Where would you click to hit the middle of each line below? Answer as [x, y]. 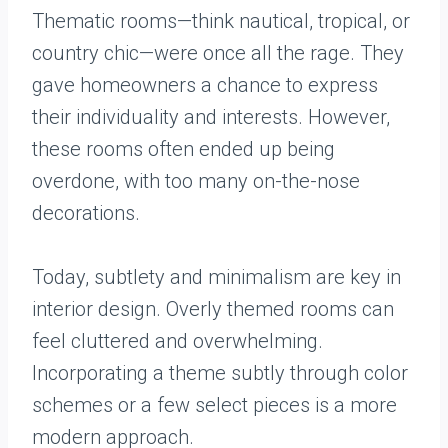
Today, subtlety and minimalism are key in [216, 277]
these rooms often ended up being [183, 149]
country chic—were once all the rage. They [218, 53]
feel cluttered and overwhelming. [177, 341]
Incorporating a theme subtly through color [220, 373]
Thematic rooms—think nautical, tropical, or [221, 21]
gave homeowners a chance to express [205, 85]
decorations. [86, 213]
